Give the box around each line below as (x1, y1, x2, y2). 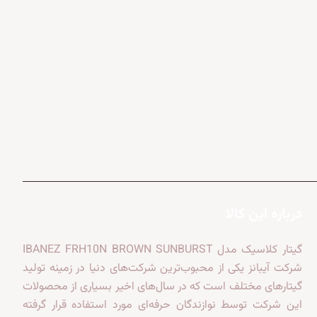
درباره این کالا (225, 203, 302, 226)
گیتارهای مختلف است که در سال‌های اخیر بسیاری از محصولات (23, 278, 302, 296)
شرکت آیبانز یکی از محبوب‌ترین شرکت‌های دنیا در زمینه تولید (23, 260, 302, 278)
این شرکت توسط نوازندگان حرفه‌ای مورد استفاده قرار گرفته (23, 296, 302, 315)
